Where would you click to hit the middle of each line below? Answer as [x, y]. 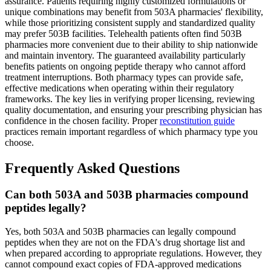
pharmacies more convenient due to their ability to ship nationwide [131, 44]
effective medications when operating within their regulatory [119, 88]
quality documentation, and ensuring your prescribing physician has [133, 109]
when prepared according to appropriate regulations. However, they [133, 253]
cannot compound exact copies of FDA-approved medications [123, 264]
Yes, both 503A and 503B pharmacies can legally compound [120, 232]
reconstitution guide [197, 120]
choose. [19, 142]
